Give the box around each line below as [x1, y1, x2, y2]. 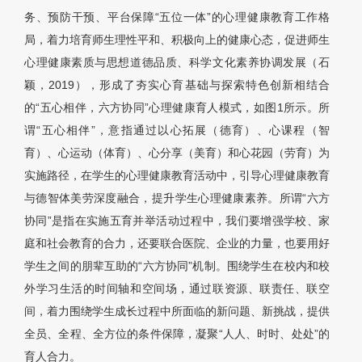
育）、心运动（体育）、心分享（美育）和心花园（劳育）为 [24, 146, 330, 160]
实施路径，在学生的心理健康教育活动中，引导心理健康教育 [24, 169, 330, 183]
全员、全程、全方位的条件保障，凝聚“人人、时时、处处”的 [24, 327, 330, 341]
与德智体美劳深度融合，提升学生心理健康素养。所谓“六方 [24, 192, 330, 205]
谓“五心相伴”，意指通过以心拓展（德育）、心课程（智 [24, 124, 330, 137]
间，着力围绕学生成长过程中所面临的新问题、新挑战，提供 [24, 305, 330, 318]
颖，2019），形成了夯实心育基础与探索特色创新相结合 [24, 78, 330, 92]
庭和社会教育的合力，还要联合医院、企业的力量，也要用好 [24, 237, 330, 250]
